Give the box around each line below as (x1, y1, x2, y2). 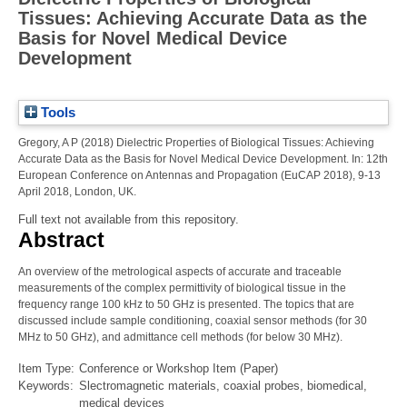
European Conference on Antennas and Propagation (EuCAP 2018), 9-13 (18, 169, 381, 183)
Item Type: (18, 362, 74, 376)
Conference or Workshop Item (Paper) (79, 362, 278, 376)
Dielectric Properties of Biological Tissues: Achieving (116, 136, 374, 150)
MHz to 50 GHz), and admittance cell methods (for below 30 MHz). (18, 331, 342, 344)
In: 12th (349, 153, 388, 166)
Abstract (18, 228, 104, 253)
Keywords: (18, 379, 74, 393)
